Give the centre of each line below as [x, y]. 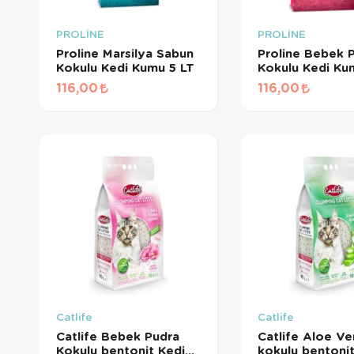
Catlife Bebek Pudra [117, 336]
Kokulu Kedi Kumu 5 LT [125, 67]
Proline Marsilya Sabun [124, 53]
